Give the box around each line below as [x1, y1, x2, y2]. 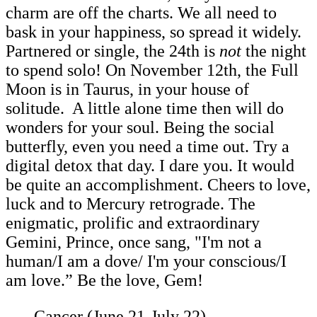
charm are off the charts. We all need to [6, 3, 277, 22]
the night [246, 41, 306, 60]
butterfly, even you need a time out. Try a [6, 137, 289, 156]
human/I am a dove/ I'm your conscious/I [6, 251, 287, 270]
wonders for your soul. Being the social [6, 117, 275, 137]
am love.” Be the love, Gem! [6, 270, 207, 289]
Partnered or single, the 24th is [6, 41, 219, 60]
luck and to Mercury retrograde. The [6, 194, 255, 213]
